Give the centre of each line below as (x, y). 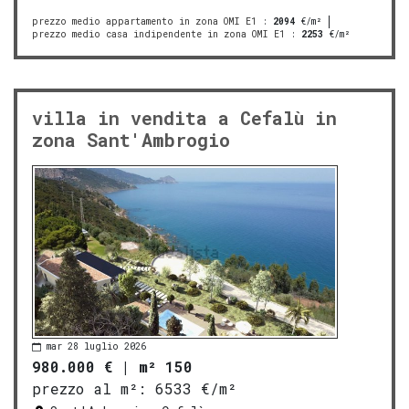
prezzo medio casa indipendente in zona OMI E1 (158, 34)
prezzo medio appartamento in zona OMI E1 (144, 21)
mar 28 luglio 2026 (96, 347)
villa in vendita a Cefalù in (184, 117)
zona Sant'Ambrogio (131, 139)
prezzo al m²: (89, 388)
